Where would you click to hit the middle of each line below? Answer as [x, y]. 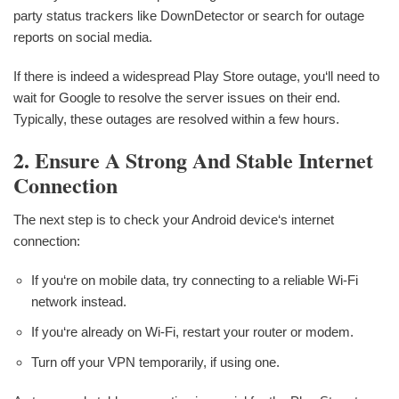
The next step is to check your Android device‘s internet [174, 219]
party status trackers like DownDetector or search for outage [189, 16]
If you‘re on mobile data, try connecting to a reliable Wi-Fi [195, 280]
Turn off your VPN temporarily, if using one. [155, 362]
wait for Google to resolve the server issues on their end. [177, 98]
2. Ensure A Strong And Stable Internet [193, 160]
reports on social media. [83, 37]
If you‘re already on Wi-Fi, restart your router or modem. [192, 331]
